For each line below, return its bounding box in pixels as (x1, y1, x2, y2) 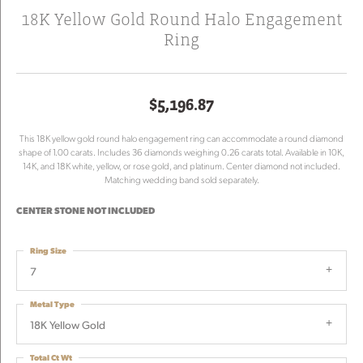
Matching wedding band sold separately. (104, 173, 259, 186)
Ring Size (30, 245, 66, 255)
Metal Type (30, 298, 75, 309)
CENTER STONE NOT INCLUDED (16, 204, 155, 216)
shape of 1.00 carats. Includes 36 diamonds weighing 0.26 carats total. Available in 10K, (19, 146, 344, 158)
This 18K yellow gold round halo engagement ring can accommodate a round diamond (19, 132, 344, 144)
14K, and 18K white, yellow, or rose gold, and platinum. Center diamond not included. (23, 160, 340, 172)
